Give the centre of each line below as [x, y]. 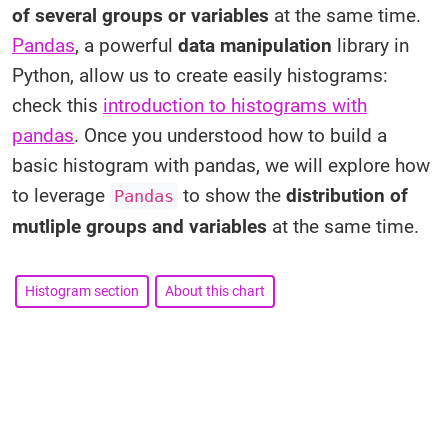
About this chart [215, 291]
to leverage [61, 195]
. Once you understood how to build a [230, 135]
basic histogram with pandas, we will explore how [221, 165]
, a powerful [126, 45]
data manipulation [255, 45]
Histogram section [82, 291]
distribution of [347, 195]
